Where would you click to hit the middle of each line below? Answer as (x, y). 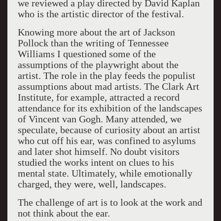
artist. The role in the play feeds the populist (106, 75)
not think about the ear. (64, 213)
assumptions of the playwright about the (98, 65)
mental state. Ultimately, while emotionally (105, 173)
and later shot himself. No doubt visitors (98, 151)
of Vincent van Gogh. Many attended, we (99, 119)
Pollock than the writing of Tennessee (93, 43)
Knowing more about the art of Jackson (96, 32)
